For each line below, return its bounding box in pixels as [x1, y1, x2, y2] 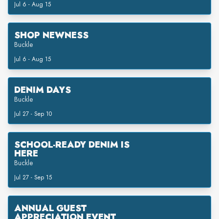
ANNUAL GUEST [14, 202, 87, 215]
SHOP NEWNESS [14, 29, 88, 42]
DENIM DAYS [14, 84, 71, 96]
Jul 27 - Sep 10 [14, 109, 52, 118]
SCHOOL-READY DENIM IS [14, 138, 130, 151]
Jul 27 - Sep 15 [14, 173, 52, 182]
